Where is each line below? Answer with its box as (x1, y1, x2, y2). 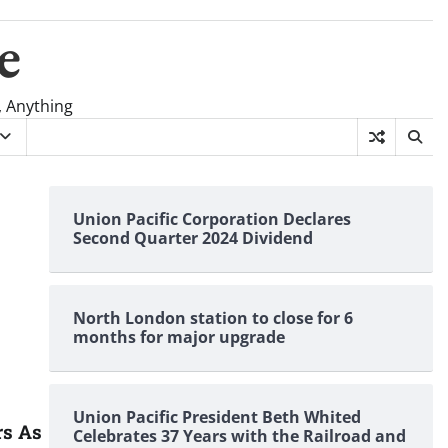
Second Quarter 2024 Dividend (72, 227, 313, 249)
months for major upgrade (72, 326, 285, 348)
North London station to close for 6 (72, 307, 353, 329)
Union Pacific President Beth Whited (72, 406, 361, 428)
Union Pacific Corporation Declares (72, 208, 351, 230)
